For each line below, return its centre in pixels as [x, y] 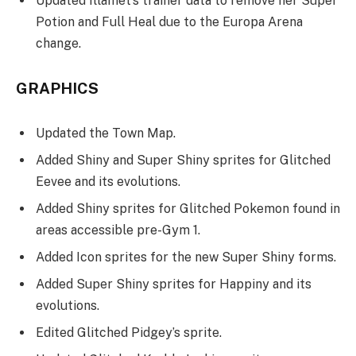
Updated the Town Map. [106, 133]
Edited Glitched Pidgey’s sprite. [129, 332]
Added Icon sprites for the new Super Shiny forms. [186, 257]
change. [58, 44]
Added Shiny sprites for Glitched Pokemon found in [188, 208]
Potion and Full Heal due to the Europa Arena [169, 22]
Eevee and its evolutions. [108, 181]
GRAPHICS [57, 89]
